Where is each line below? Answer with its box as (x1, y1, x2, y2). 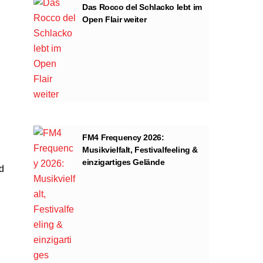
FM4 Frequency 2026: (82, 132, 164, 142)
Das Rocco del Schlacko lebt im (82, 2, 202, 12)
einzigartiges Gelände (82, 157, 165, 167)
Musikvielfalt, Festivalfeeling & (82, 144, 198, 154)
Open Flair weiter (82, 14, 147, 24)
